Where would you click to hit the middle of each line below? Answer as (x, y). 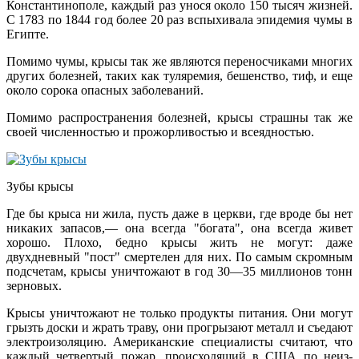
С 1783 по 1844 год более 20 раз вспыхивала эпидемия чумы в (179, 19)
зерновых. (34, 285)
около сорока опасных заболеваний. (105, 90)
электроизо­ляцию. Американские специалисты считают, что (179, 341)
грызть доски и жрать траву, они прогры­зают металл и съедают (179, 327)
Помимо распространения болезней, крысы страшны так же (179, 117)
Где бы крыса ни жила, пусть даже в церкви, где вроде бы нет (179, 213)
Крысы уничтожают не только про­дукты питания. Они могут (179, 313)
